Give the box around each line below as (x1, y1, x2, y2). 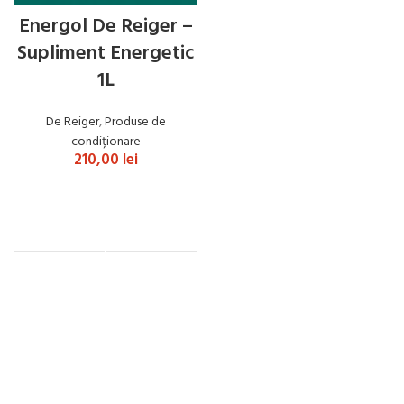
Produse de (104, 112, 166, 133)
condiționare (70, 132, 141, 152)
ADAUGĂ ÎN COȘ (65, 205, 146, 224)
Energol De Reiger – (18, 11, 193, 42)
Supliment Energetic (17, 38, 194, 69)
